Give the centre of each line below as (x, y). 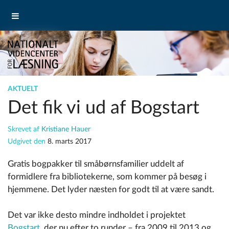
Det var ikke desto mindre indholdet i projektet (97, 215)
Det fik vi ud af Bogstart (104, 108)
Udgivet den (28, 142)
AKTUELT (23, 89)
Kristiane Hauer (66, 130)
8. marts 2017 (70, 142)
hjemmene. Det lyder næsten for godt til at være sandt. (111, 190)
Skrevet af (25, 130)
